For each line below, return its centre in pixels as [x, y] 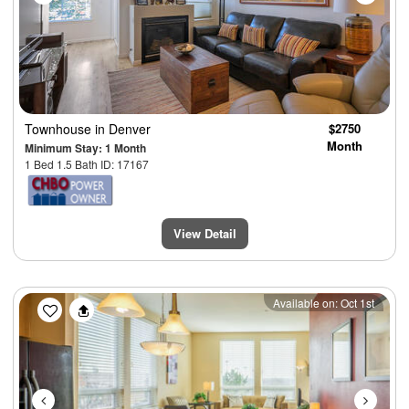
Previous [81, 304]
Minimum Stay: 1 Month [85, 147]
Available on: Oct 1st [324, 302]
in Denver [123, 128]
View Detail [204, 233]
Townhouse [60, 128]
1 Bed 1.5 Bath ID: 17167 [87, 163]
